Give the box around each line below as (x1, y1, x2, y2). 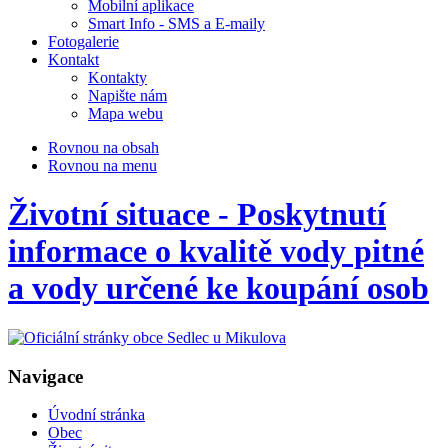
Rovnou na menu (48, 157, 157, 174)
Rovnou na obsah (48, 139, 159, 156)
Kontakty (88, 69, 147, 86)
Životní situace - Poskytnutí (8, 196, 386, 233)
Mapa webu (88, 105, 163, 122)
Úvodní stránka (48, 406, 145, 424)
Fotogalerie (48, 33, 119, 50)
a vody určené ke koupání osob (8, 270, 429, 307)
